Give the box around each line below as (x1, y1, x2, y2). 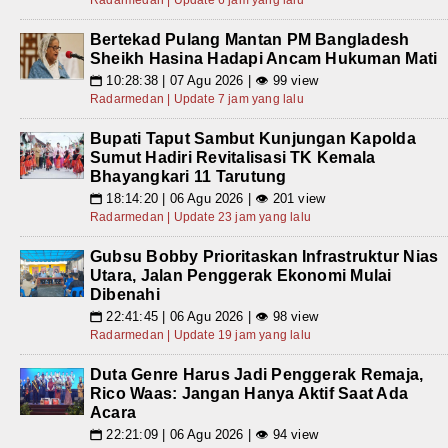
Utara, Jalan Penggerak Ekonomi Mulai (90, 267, 392, 285)
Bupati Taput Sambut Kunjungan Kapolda (90, 130, 416, 148)
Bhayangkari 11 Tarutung (90, 168, 287, 186)
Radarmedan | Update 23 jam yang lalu (90, 210, 312, 225)
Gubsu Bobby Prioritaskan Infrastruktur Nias (90, 248, 439, 266)
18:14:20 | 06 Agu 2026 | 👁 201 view (102, 191, 326, 207)
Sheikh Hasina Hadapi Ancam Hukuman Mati (90, 50, 438, 68)
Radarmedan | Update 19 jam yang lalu (90, 328, 312, 343)
